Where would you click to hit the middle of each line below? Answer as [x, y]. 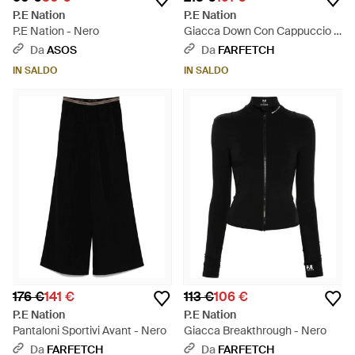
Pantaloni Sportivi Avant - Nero [90, 330]
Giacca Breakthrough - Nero [255, 330]
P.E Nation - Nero [56, 31]
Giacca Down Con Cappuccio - [261, 31]
